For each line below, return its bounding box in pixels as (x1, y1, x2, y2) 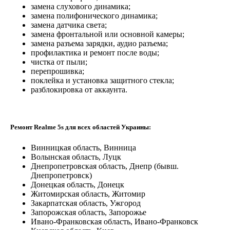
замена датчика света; (31, 21, 107, 30)
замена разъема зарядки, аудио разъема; (31, 39, 168, 48)
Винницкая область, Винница (31, 143, 136, 152)
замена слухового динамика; (31, 2, 130, 11)
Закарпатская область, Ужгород (31, 198, 141, 207)
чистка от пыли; (31, 57, 87, 67)
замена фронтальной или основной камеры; (31, 30, 184, 39)
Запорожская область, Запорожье (31, 207, 146, 217)
